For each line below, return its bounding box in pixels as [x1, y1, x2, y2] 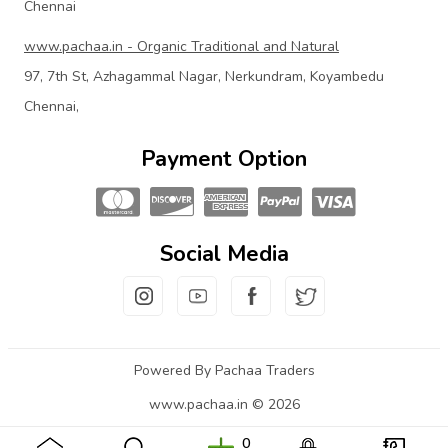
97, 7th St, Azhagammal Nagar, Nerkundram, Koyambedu [24, 66, 384, 86]
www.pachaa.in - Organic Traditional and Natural [24, 36, 339, 56]
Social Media [159, 238, 289, 269]
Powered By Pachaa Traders [133, 360, 315, 380]
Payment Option [141, 143, 307, 174]
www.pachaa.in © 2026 [148, 394, 300, 414]
